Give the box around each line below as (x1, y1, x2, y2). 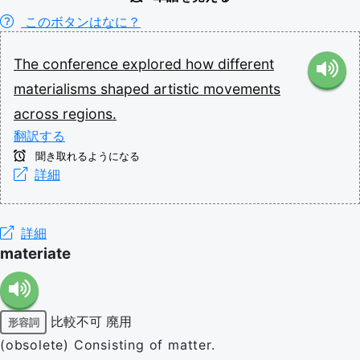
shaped (100, 80, 153, 97)
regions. (63, 105, 117, 122)
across (14, 105, 63, 122)
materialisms (14, 80, 100, 97)
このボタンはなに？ (21, 14, 141, 30)
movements (203, 80, 280, 97)
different (218, 55, 274, 72)
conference (43, 55, 122, 72)
